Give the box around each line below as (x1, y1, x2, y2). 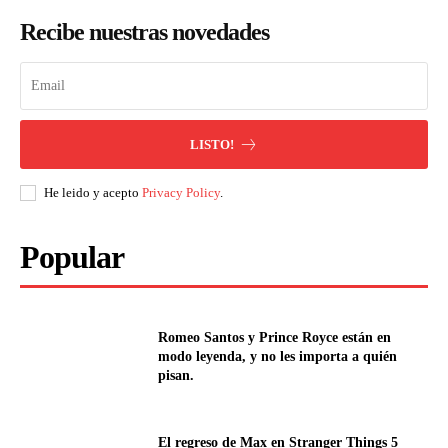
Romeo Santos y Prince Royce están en (158, 329, 392, 345)
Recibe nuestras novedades (20, 19, 269, 46)
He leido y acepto (44, 185, 142, 201)
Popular (20, 239, 124, 276)
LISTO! (190, 137, 234, 153)
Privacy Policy (142, 185, 220, 201)
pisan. (158, 367, 195, 383)
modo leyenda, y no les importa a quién (158, 348, 398, 364)
